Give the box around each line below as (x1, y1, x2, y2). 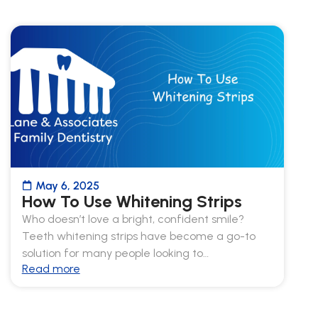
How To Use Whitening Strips (21, 190, 242, 212)
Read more (21, 261, 80, 275)
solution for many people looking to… (21, 246, 209, 260)
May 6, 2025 (35, 178, 99, 192)
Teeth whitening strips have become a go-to (21, 229, 256, 243)
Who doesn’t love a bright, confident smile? (21, 212, 244, 226)
